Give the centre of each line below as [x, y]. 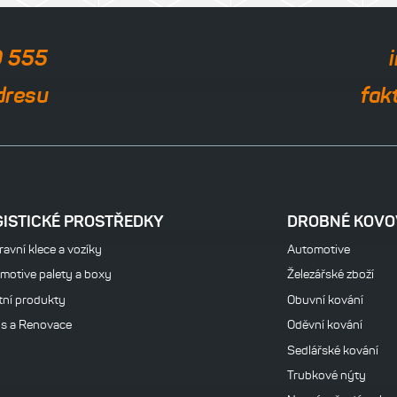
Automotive [319, 250]
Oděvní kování [325, 325]
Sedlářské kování [333, 350]
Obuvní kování [326, 300]
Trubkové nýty [327, 375]
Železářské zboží [331, 275]
